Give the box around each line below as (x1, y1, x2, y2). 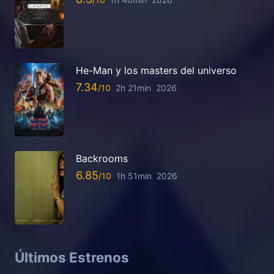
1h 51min (116, 171, 152, 182)
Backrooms (76, 152, 128, 165)
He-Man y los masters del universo (76, 64, 237, 76)
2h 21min (116, 83, 151, 94)
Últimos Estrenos (15, 248, 129, 265)
